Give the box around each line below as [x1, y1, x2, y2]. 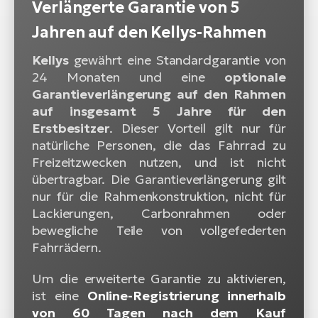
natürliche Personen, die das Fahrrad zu [32, 137, 286, 154]
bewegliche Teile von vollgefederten [32, 222, 286, 239]
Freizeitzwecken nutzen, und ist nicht [32, 154, 286, 171]
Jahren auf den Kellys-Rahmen [32, 23, 267, 43]
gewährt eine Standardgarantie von [68, 52, 286, 69]
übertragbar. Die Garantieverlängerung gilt [32, 171, 286, 188]
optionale [224, 69, 286, 86]
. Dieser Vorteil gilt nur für [109, 120, 286, 137]
